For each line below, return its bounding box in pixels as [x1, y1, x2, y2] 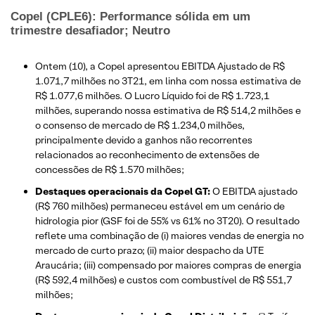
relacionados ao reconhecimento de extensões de [35, 148, 259, 162]
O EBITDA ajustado [212, 185, 297, 198]
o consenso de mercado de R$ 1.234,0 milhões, [35, 119, 245, 132]
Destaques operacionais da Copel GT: [35, 185, 212, 198]
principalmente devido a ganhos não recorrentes [35, 134, 252, 147]
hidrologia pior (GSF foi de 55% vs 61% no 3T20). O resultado [35, 214, 300, 228]
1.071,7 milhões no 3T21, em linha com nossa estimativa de [35, 75, 301, 88]
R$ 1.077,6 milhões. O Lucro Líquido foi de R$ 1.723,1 [35, 89, 269, 103]
